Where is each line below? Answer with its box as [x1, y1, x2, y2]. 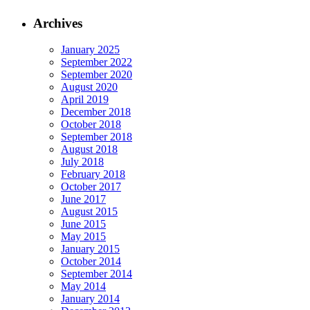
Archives [33, 15, 82, 30]
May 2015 [61, 230, 106, 243]
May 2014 [61, 280, 106, 293]
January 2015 [61, 243, 120, 255]
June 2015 [61, 218, 106, 230]
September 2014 [61, 268, 132, 280]
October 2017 [61, 181, 121, 193]
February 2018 [61, 168, 125, 181]
